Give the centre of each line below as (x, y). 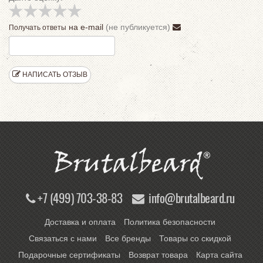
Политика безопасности (170, 222)
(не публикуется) (138, 27)
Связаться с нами (63, 238)
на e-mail (86, 27)
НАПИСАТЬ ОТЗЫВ (54, 75)
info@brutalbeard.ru (192, 198)
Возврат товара (158, 255)
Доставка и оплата (80, 222)
